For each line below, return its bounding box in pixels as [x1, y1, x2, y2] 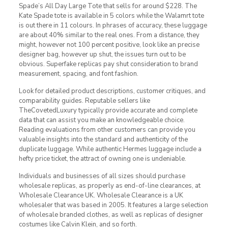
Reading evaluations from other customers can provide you [18, 125, 195, 134]
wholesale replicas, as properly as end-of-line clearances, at [18, 181, 201, 190]
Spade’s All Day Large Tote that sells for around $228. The [18, 1, 197, 11]
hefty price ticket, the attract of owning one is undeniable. [18, 154, 186, 163]
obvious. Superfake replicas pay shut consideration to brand [18, 59, 198, 69]
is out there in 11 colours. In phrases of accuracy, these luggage [18, 20, 207, 30]
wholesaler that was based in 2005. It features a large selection [18, 200, 208, 210]
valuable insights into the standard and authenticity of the [18, 134, 188, 144]
